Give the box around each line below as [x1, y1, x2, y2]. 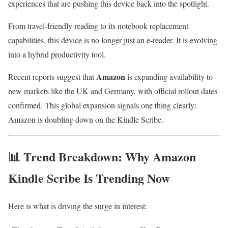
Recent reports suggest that [8, 71, 96, 82]
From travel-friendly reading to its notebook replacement [8, 20, 188, 32]
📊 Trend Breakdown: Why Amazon [8, 147, 196, 165]
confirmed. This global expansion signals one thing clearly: [8, 100, 196, 111]
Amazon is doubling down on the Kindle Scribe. [8, 114, 163, 125]
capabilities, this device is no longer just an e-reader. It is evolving [8, 35, 217, 46]
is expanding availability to [125, 71, 213, 82]
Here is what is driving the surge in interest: [8, 200, 147, 211]
